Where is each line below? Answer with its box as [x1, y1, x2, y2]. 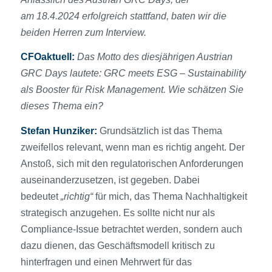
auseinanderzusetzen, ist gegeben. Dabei [20, 175, 200, 186]
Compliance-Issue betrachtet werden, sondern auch [20, 224, 242, 235]
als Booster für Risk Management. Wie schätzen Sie [20, 84, 243, 95]
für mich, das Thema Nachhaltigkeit [92, 191, 247, 202]
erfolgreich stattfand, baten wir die [79, 10, 226, 21]
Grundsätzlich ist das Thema [97, 126, 222, 137]
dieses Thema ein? [20, 101, 103, 112]
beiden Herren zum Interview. [20, 27, 146, 38]
